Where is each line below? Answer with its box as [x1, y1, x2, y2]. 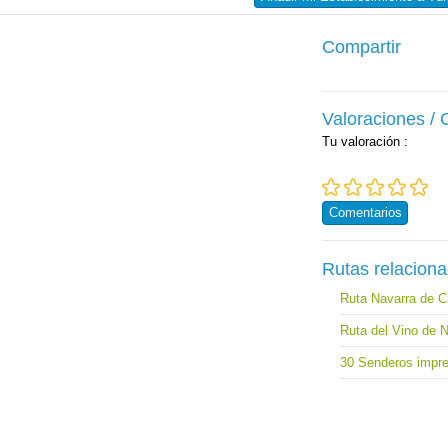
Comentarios [329, 205, 403, 221]
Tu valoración [322, 134, 405, 150]
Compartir [322, 37, 402, 58]
